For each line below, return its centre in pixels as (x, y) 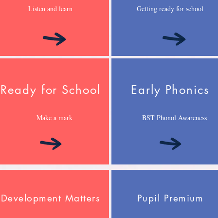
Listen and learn (50, 9)
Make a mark (54, 118)
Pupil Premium (170, 198)
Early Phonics (170, 90)
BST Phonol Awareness (174, 118)
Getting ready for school (170, 9)
